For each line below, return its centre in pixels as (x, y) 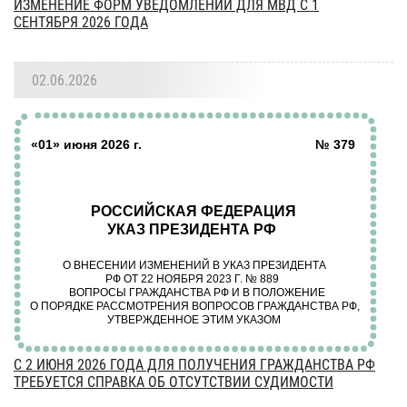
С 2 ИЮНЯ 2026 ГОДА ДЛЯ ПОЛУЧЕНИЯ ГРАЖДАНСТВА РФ (194, 364)
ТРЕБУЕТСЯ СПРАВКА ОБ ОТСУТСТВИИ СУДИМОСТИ (174, 382)
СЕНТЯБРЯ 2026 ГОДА (81, 23)
